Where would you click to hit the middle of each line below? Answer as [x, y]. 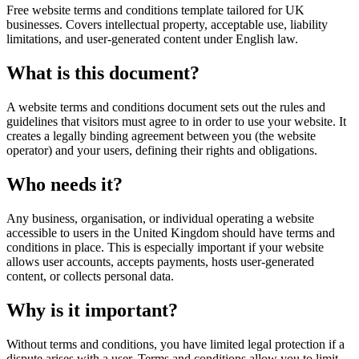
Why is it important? [92, 310]
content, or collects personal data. [90, 276]
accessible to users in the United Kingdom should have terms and [171, 232]
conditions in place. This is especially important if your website [165, 247]
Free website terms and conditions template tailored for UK [155, 10]
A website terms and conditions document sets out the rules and [166, 107]
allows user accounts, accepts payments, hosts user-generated [160, 261]
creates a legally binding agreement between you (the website [161, 135]
